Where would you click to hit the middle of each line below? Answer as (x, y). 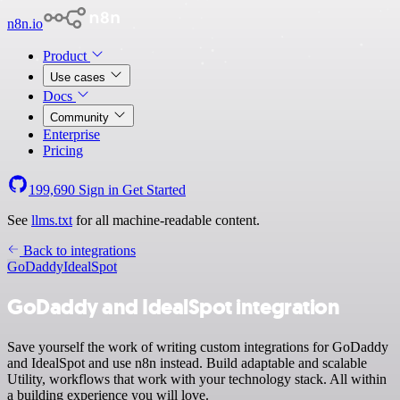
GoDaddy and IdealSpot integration (174, 307)
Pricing (63, 150)
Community (81, 117)
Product (67, 56)
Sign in (99, 190)
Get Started (154, 190)
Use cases (79, 77)
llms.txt (52, 220)
